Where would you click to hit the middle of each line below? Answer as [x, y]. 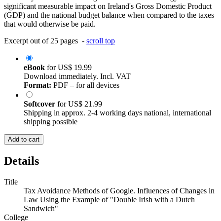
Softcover [40, 104]
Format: [37, 85]
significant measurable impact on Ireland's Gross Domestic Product [108, 6]
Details [21, 161]
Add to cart [24, 140]
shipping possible [51, 122]
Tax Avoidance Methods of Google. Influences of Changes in [119, 191]
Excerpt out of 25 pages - [45, 41]
